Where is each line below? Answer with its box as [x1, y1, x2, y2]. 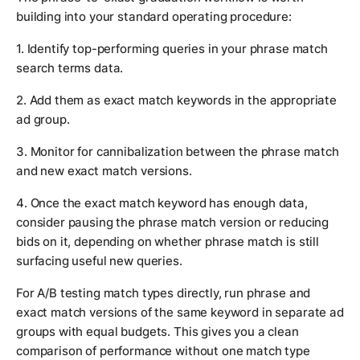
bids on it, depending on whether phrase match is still [16, 234, 319, 250]
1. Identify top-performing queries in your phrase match [16, 41, 328, 57]
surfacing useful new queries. [16, 253, 182, 269]
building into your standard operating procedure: [16, 9, 292, 25]
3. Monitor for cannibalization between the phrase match [16, 144, 339, 160]
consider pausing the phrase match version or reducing [16, 215, 329, 231]
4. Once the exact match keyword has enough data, [16, 195, 308, 211]
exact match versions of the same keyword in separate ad [16, 305, 344, 321]
